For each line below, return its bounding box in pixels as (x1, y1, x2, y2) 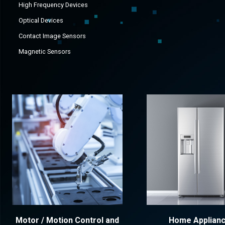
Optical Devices (18, 17, 63, 24)
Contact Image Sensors (18, 32, 86, 40)
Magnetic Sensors (18, 48, 71, 55)
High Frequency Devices (18, 1, 88, 9)
